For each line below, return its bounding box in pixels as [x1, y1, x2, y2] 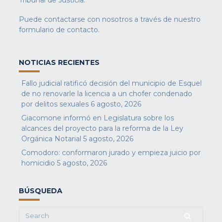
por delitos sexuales [21, 100, 89, 109]
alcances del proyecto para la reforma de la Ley [21, 124, 184, 133]
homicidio [21, 159, 55, 168]
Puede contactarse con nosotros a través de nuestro [19, 14, 201, 24]
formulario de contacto [19, 25, 98, 34]
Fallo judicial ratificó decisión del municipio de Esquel [21, 79, 202, 88]
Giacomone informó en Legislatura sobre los [21, 113, 174, 123]
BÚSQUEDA [19, 186, 62, 196]
